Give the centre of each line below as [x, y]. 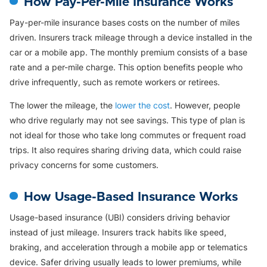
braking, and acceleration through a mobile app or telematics [128, 247]
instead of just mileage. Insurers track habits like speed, [118, 232]
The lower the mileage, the [62, 105]
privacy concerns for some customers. [84, 164]
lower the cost [142, 105]
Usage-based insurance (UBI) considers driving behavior [120, 217]
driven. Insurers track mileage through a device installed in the [131, 37]
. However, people [205, 105]
